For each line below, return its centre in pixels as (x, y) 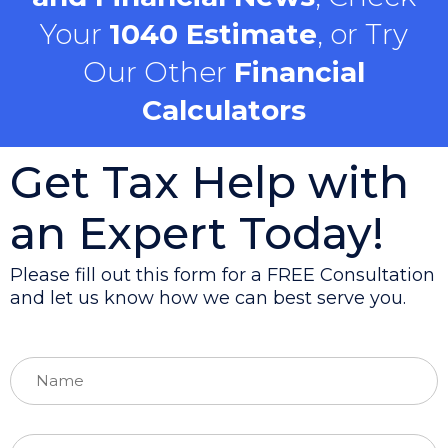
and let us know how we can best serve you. (208, 298)
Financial (299, 71)
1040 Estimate (213, 33)
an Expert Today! (197, 232)
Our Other (158, 71)
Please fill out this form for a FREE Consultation (222, 275)
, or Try (362, 33)
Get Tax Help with (209, 181)
